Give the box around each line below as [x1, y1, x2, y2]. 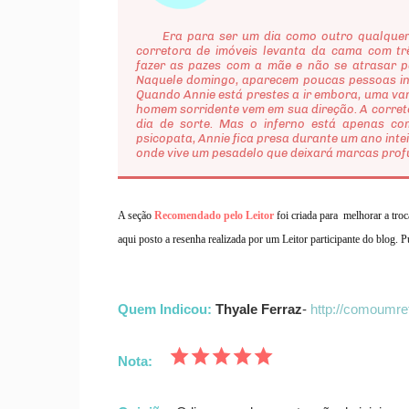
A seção [118, 208, 154, 222]
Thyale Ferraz [215, 301, 302, 317]
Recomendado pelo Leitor [154, 208, 277, 222]
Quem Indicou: [118, 301, 212, 317]
